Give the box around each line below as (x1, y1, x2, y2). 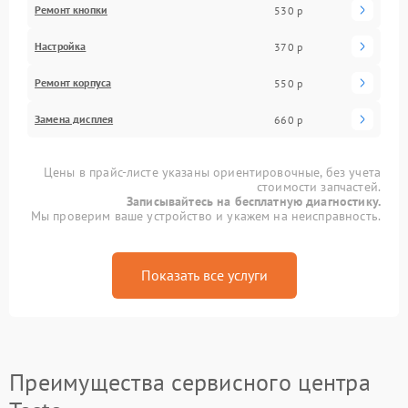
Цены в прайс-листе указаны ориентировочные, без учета (44, 164, 381, 180)
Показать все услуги (140, 266, 268, 284)
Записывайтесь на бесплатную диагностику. (127, 193, 381, 209)
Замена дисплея (35, 112, 114, 126)
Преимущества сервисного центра (9, 367, 371, 397)
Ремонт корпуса (35, 76, 112, 89)
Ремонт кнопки (35, 3, 107, 16)
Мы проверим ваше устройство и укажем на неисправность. (30, 208, 381, 224)
